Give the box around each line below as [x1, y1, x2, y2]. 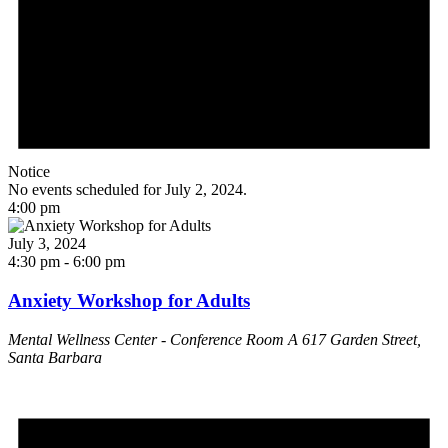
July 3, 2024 [8, 235, 86, 253]
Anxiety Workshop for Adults [8, 289, 250, 311]
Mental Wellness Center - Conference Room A [8, 330, 302, 348]
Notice [8, 163, 50, 181]
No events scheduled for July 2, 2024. [8, 181, 247, 199]
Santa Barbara [8, 348, 102, 366]
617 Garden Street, [302, 330, 421, 348]
